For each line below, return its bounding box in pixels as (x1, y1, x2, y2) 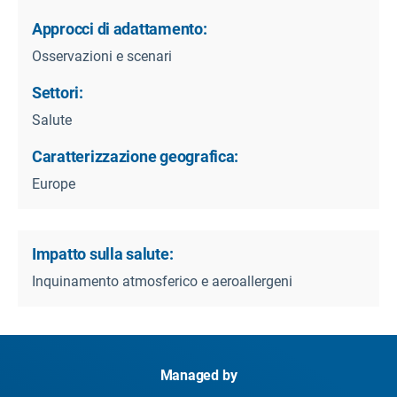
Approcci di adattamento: (32, 19, 207, 38)
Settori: (32, 82, 83, 102)
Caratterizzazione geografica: (32, 146, 239, 166)
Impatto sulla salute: (32, 244, 174, 263)
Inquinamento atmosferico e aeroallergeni (32, 272, 292, 290)
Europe (32, 175, 75, 192)
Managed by (160, 366, 237, 384)
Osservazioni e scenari (32, 47, 172, 65)
